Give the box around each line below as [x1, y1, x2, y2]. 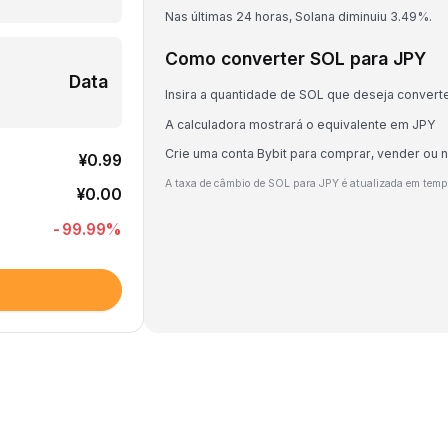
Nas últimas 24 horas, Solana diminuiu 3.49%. [165, 9, 432, 24]
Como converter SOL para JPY [165, 48, 426, 69]
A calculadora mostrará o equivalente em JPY [165, 116, 436, 132]
